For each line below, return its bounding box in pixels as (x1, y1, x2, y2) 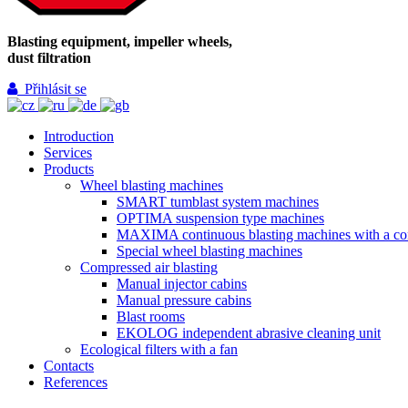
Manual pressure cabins (117, 292, 251, 308)
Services (44, 145, 92, 160)
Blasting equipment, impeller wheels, (7, 34, 232, 49)
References (44, 374, 107, 390)
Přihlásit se (17, 81, 87, 97)
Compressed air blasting (80, 260, 218, 275)
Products (44, 161, 94, 177)
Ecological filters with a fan (80, 342, 238, 357)
